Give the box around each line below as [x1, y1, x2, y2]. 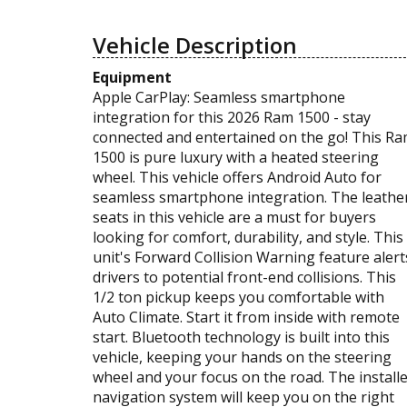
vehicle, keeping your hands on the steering [93, 346, 392, 367]
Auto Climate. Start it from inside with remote [93, 306, 400, 327]
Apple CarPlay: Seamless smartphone [93, 86, 345, 107]
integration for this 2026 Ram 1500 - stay [93, 106, 371, 127]
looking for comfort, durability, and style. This [93, 226, 403, 247]
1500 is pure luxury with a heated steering [93, 146, 379, 167]
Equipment [93, 66, 172, 87]
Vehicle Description [93, 29, 297, 60]
